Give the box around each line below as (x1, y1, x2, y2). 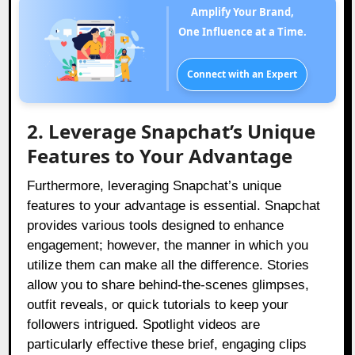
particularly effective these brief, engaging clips (27, 337, 307, 353)
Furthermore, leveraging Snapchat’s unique (27, 178, 282, 194)
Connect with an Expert (187, 67, 298, 82)
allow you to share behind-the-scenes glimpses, (27, 277, 310, 293)
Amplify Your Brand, (197, 5, 294, 20)
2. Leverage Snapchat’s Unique (27, 118, 316, 145)
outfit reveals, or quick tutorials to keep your (27, 297, 289, 313)
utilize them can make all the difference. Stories (27, 258, 310, 273)
